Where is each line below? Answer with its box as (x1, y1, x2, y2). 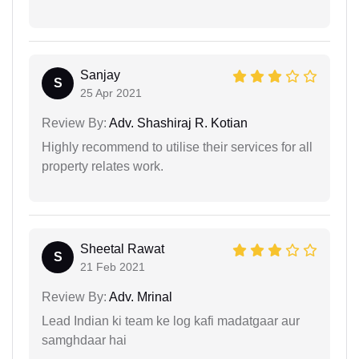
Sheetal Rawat (80, 242, 164, 256)
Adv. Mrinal (107, 290, 172, 305)
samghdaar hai (42, 333, 127, 348)
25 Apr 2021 (80, 87, 142, 100)
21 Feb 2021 (80, 260, 145, 274)
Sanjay (80, 68, 120, 83)
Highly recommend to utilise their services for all (42, 140, 313, 155)
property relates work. (42, 159, 163, 174)
